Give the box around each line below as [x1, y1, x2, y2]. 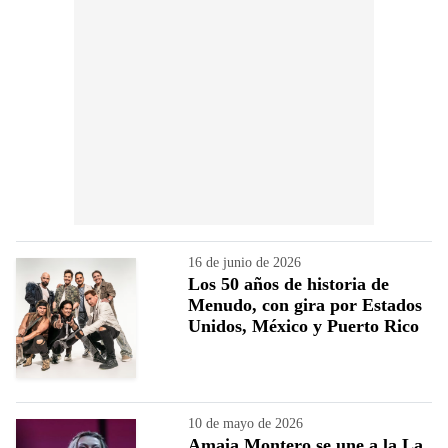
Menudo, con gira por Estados [188, 294, 422, 315]
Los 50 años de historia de [188, 273, 389, 294]
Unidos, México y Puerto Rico [188, 315, 419, 336]
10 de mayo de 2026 [188, 415, 303, 431]
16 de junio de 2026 [188, 254, 301, 270]
